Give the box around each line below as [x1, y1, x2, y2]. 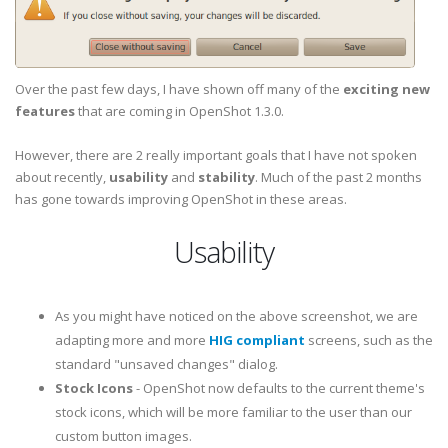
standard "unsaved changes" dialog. [55, 355, 278, 373]
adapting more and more [55, 331, 209, 349]
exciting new [343, 80, 430, 98]
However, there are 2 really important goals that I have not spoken [15, 146, 417, 164]
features [15, 102, 75, 120]
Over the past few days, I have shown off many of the [15, 80, 343, 98]
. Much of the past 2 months [255, 168, 422, 186]
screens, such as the [305, 331, 433, 349]
